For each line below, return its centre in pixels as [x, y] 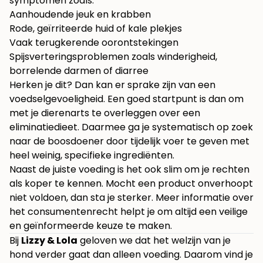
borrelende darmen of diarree [79, 71]
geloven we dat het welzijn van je [154, 241]
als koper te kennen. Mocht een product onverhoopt [131, 184]
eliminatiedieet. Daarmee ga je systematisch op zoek [131, 127]
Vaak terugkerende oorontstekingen [94, 43]
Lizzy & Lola [49, 241]
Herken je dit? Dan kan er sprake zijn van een [112, 85]
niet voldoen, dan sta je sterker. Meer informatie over [131, 198]
